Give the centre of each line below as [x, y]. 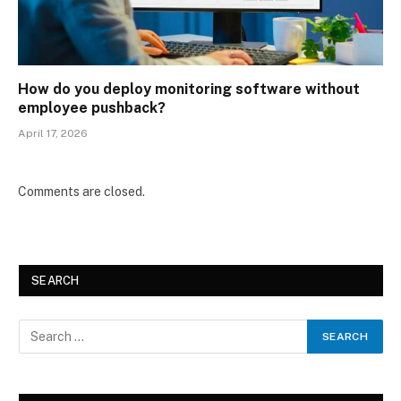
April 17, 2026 [53, 134]
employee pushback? [92, 108]
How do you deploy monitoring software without [189, 90]
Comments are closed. [81, 192]
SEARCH [55, 281]
